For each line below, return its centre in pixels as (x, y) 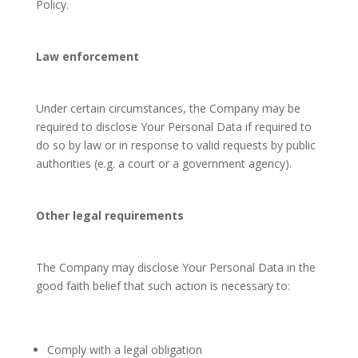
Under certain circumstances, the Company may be (168, 108)
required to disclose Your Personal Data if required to (173, 127)
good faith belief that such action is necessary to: (163, 286)
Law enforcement (87, 56)
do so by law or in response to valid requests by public (175, 145)
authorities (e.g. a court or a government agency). (163, 163)
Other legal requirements (109, 215)
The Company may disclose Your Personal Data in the (175, 267)
